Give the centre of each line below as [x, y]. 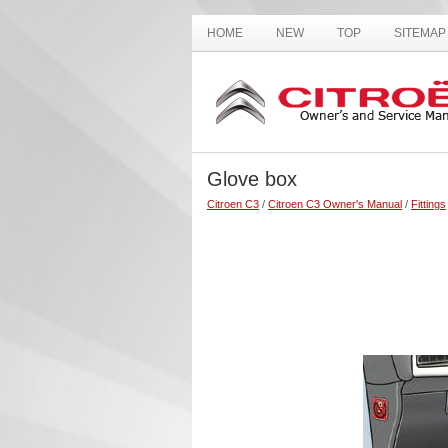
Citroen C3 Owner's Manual [335, 204]
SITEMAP [420, 33]
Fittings [428, 204]
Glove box [252, 179]
